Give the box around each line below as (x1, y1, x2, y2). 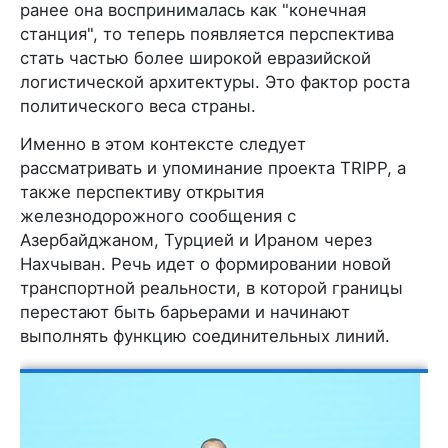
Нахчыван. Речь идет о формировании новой (20, 253, 391, 274)
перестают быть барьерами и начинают (20, 301, 350, 322)
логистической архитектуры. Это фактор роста (20, 71, 410, 92)
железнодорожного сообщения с (20, 205, 296, 226)
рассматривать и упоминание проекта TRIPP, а (20, 157, 406, 178)
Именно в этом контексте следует (20, 133, 306, 154)
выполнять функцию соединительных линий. (20, 325, 390, 346)
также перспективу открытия (20, 181, 264, 202)
